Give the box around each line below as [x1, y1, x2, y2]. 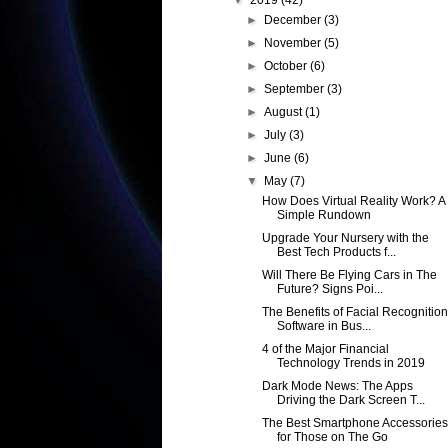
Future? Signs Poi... [276, 282, 383, 297]
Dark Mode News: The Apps [261, 379, 413, 394]
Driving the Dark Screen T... [276, 393, 425, 408]
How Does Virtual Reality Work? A [261, 194, 445, 209]
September [264, 82, 328, 97]
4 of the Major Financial [261, 342, 389, 357]
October [264, 59, 311, 74]
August [264, 105, 306, 120]
